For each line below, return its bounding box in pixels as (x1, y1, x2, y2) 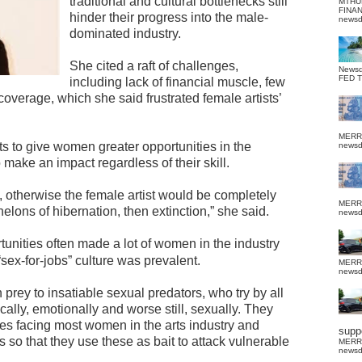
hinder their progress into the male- (69, 11, 268, 24)
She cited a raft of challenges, (69, 59, 238, 73)
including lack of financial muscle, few (69, 75, 285, 89)
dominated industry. (69, 27, 181, 40)
